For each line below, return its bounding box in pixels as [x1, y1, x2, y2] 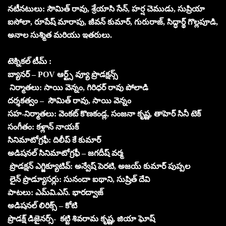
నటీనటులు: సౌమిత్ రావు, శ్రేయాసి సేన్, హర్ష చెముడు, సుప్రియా [8, 4, 205, 13]
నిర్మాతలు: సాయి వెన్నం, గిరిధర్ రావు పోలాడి [8, 83, 148, 92]
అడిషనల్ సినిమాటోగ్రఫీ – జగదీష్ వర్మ [8, 148, 123, 157]
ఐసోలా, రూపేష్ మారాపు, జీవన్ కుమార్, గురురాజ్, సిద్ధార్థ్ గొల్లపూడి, [8, 17, 218, 26]
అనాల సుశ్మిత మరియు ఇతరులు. [8, 30, 112, 39]
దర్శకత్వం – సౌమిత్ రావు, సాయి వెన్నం [8, 96, 131, 105]
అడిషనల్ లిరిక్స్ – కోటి [8, 201, 77, 210]
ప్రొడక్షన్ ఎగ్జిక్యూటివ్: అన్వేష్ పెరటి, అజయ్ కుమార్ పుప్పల [8, 161, 190, 171]
